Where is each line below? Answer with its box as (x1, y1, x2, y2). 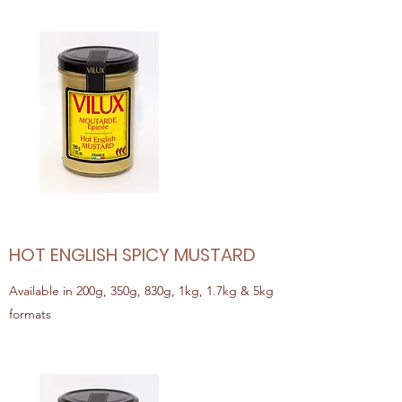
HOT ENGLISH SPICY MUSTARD (9, 242, 256, 267)
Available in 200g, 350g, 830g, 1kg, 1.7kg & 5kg (9, 283, 274, 299)
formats (9, 306, 51, 322)
